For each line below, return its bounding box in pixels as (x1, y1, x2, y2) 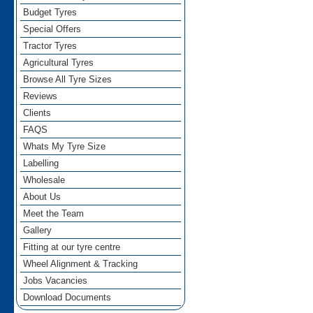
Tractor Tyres (23, 41, 78, 52)
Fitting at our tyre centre (23, 242, 121, 253)
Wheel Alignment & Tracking (23, 259, 138, 270)
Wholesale (23, 175, 66, 186)
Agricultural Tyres (23, 57, 94, 68)
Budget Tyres (23, 7, 78, 18)
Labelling (23, 158, 59, 169)
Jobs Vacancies (23, 275, 88, 286)
